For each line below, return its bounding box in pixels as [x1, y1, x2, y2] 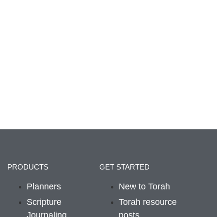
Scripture [26, 197, 62, 207]
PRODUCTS [7, 162, 48, 171]
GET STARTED [99, 162, 150, 171]
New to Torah [118, 181, 170, 191]
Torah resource [118, 197, 177, 207]
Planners [26, 181, 61, 191]
